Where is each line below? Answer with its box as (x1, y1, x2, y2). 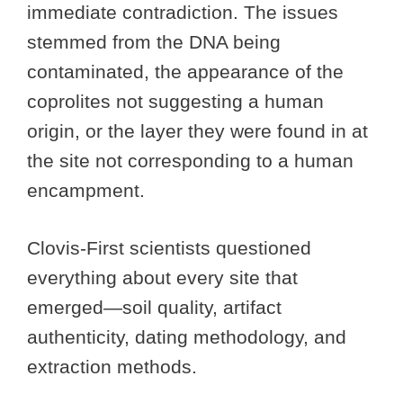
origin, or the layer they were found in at (27, 120, 368, 141)
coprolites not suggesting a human (27, 90, 324, 112)
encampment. (27, 179, 145, 201)
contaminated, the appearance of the (27, 60, 344, 82)
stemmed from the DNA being (27, 31, 281, 52)
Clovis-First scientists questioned (27, 237, 311, 259)
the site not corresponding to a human (27, 149, 354, 171)
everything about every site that (27, 267, 298, 289)
